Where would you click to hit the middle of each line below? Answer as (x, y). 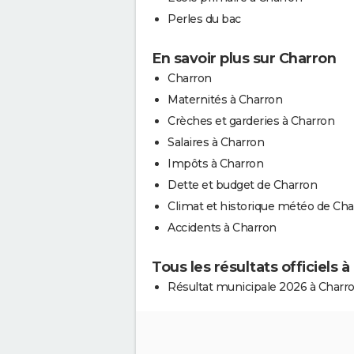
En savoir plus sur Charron (244, 58)
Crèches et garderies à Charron (251, 121)
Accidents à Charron (222, 227)
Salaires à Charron (216, 142)
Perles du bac (204, 19)
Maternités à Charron (225, 99)
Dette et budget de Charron (242, 185)
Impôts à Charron (215, 163)
